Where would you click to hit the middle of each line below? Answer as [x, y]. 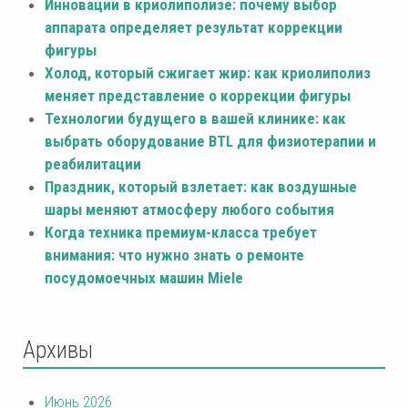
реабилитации [93, 163]
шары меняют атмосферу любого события [189, 209]
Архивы [58, 350]
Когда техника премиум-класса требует [181, 232]
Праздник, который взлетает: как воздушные [201, 186]
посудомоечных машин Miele [144, 277]
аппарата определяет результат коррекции [194, 27]
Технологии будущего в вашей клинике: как [195, 118]
